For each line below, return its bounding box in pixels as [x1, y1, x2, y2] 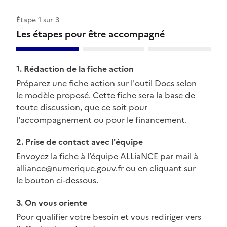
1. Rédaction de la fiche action [16, 63, 134, 75]
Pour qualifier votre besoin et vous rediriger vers [16, 211, 201, 223]
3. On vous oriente [16, 197, 87, 209]
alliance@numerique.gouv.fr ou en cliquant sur [16, 162, 196, 175]
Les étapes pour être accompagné [16, 27, 165, 42]
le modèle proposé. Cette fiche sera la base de [16, 89, 195, 102]
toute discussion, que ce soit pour [16, 101, 147, 114]
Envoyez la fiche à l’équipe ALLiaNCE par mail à [16, 150, 198, 163]
